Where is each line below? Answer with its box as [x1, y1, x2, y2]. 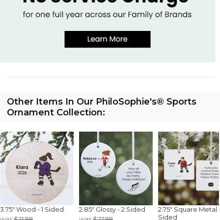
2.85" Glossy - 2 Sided [79, 205, 145, 213]
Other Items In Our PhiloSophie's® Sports [7, 96, 196, 107]
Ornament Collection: [7, 107, 105, 118]
